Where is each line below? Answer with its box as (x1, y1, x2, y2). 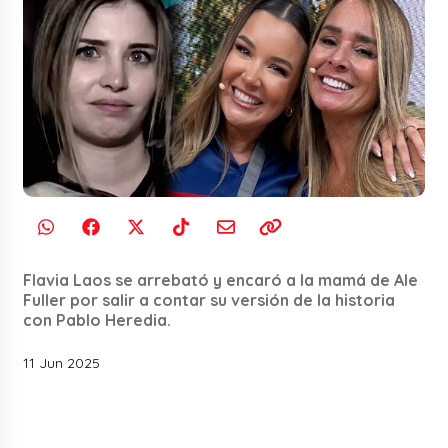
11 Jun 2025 (23, 353, 101, 372)
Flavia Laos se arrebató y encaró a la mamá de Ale (23, 269, 419, 290)
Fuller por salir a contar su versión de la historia (23, 289, 396, 310)
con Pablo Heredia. (23, 309, 172, 330)
